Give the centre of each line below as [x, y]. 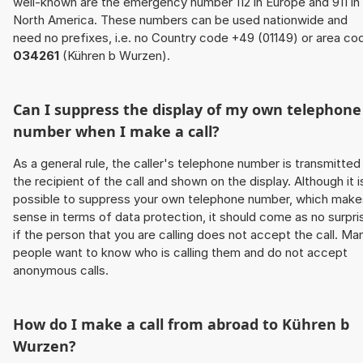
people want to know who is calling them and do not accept [180, 253]
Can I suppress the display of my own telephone [187, 110]
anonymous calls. [61, 271]
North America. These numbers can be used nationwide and [180, 20]
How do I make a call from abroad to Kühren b [181, 325]
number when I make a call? [116, 132]
